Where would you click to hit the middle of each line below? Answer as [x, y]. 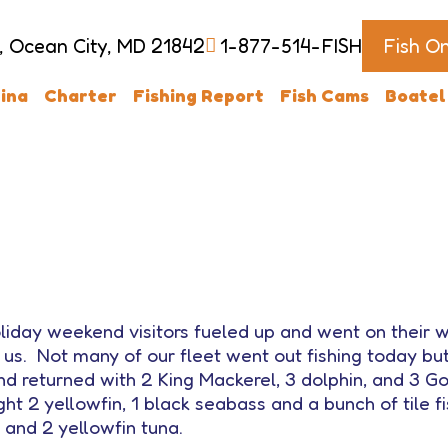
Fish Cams [324, 95]
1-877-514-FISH [291, 46]
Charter [80, 95]
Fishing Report [198, 95]
